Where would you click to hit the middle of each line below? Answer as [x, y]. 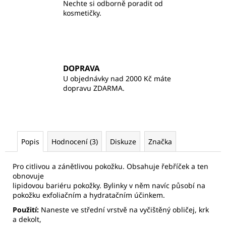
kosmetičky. [82, 13]
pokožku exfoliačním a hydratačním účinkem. [89, 195]
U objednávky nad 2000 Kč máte [117, 78]
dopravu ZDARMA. [94, 88]
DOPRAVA [81, 68]
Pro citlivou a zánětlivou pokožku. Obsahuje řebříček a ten [110, 166]
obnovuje [28, 176]
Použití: [27, 209]
